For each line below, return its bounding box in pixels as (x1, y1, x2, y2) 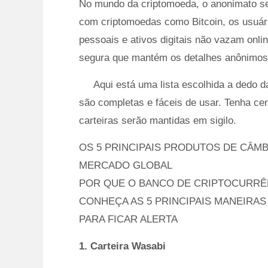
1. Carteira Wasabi (79, 240, 166, 252)
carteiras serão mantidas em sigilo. (79, 115, 236, 126)
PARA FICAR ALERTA (79, 214, 178, 225)
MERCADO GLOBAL (79, 160, 172, 171)
